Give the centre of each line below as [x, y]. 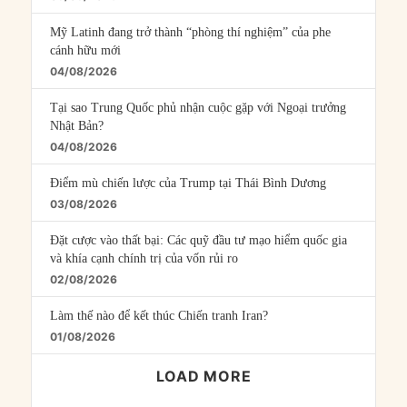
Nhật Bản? [77, 125]
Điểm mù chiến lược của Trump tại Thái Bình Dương [189, 183]
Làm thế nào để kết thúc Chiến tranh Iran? [159, 315]
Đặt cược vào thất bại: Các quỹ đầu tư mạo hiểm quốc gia [199, 240]
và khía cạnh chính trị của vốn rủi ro [144, 258]
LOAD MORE [203, 376]
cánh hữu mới [86, 50]
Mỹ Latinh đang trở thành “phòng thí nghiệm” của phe [191, 32]
